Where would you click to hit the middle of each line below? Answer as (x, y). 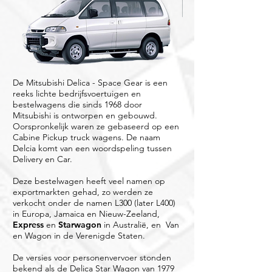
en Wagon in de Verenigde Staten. (79, 236)
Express (28, 225)
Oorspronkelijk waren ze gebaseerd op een (96, 127)
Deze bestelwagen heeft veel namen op (89, 181)
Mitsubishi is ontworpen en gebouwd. (85, 116)
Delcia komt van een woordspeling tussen (92, 148)
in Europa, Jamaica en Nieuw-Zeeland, (86, 214)
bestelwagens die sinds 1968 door (77, 105)
